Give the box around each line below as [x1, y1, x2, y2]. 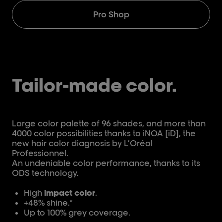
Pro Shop [93, 9, 129, 19]
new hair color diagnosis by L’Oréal [12, 138, 153, 148]
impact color [44, 188, 95, 198]
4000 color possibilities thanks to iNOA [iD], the [12, 128, 196, 138]
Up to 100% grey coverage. [24, 208, 130, 218]
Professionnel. [12, 148, 68, 158]
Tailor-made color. [12, 73, 177, 96]
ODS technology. [12, 168, 79, 178]
